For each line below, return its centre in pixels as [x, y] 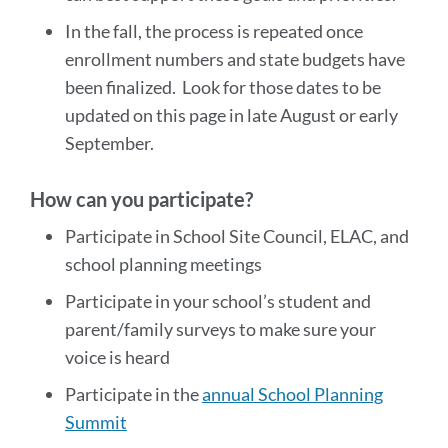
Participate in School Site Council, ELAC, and [236, 236]
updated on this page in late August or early [231, 115]
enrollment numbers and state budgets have [234, 59]
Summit [95, 422]
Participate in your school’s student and [217, 301]
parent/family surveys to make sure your [220, 329]
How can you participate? [141, 199]
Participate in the [133, 394]
